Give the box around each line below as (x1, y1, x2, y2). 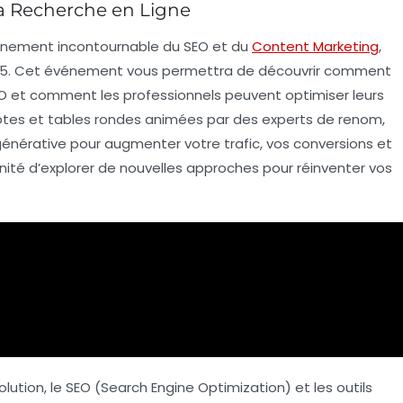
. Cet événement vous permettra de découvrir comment (8, 60, 391, 80)
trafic (224, 133, 260, 153)
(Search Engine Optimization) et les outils (91, 377, 372, 397)
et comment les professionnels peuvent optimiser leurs (7, 85, 384, 104)
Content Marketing (252, 36, 379, 56)
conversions (293, 133, 373, 153)
